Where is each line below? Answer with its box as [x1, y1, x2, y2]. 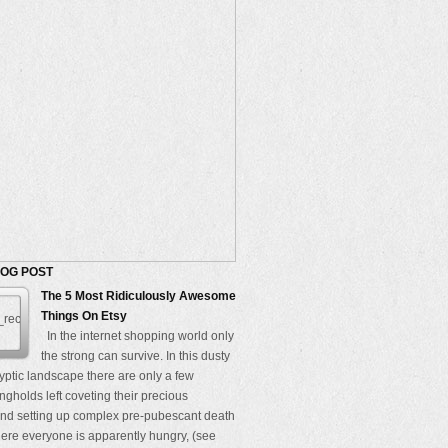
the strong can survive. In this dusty [41, 349, 230, 363]
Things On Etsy [41, 309, 127, 323]
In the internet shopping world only [41, 329, 234, 343]
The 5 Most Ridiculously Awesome [41, 289, 236, 303]
